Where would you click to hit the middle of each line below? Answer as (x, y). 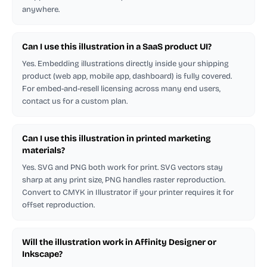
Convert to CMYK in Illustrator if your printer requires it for (128, 192)
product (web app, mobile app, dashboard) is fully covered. (127, 76)
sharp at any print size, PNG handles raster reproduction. (124, 180)
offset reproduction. (58, 205)
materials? (44, 150)
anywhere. (41, 9)
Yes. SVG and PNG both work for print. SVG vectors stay (122, 167)
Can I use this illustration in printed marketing (117, 138)
